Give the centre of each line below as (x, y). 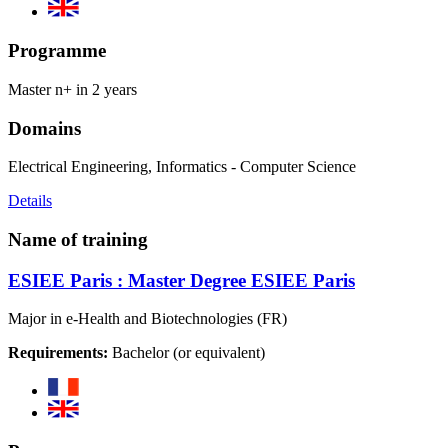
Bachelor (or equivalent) (186, 353)
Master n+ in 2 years (72, 89)
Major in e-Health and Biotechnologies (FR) (147, 319)
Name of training (78, 239)
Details (30, 201)
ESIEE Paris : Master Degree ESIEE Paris (181, 280)
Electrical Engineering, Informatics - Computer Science (182, 167)
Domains (44, 128)
